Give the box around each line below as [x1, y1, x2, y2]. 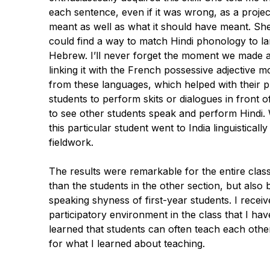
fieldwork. [48, 136, 93, 148]
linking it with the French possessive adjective [48, 63, 259, 76]
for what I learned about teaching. [48, 237, 205, 250]
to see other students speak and [48, 107, 199, 119]
